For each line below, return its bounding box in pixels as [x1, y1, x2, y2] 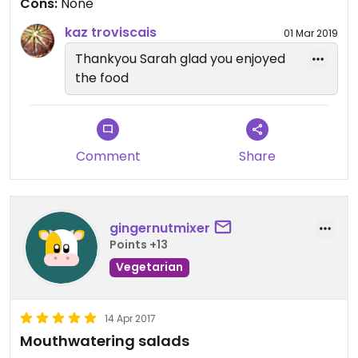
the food [75, 69, 129, 87]
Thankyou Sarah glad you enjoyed [75, 50, 285, 68]
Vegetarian [116, 258, 183, 275]
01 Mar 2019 [284, 26, 338, 40]
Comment [75, 147, 141, 165]
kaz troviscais [65, 23, 157, 42]
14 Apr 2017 [105, 312, 156, 325]
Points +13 [109, 236, 168, 253]
